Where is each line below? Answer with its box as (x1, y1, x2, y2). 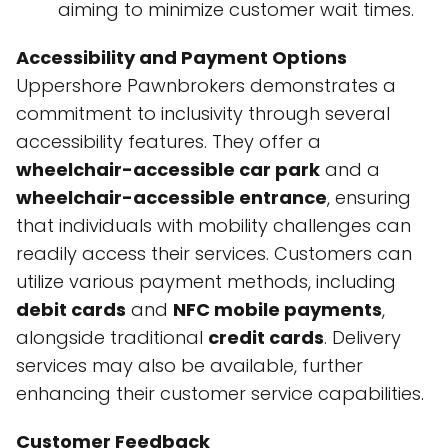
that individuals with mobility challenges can (16, 213, 411, 238)
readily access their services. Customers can (16, 241, 412, 266)
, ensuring (327, 185, 411, 210)
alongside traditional (16, 325, 208, 350)
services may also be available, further (16, 353, 363, 378)
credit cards (208, 325, 324, 350)
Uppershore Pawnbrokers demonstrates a (16, 73, 396, 98)
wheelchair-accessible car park (16, 157, 320, 182)
